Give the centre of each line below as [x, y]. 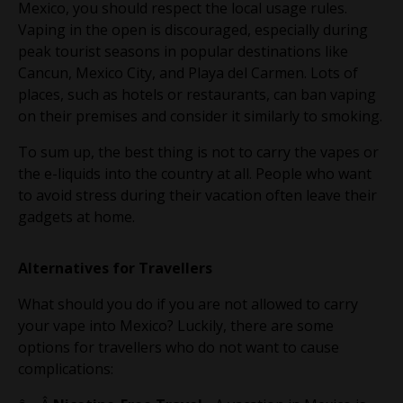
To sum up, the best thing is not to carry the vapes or [198, 152]
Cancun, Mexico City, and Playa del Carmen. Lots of [188, 72]
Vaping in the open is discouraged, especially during [193, 29]
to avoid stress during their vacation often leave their [197, 195]
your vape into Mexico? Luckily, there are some [176, 325]
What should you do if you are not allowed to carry [188, 304]
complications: [66, 368]
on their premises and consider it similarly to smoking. [200, 116]
